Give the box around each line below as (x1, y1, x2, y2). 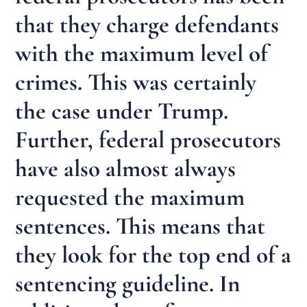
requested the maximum (15, 183, 245, 212)
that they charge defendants (15, 10, 280, 40)
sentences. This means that (15, 212, 266, 241)
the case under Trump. (15, 97, 229, 126)
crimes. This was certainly (15, 68, 257, 97)
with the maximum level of (15, 39, 269, 69)
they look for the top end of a (15, 241, 292, 270)
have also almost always (15, 154, 236, 184)
